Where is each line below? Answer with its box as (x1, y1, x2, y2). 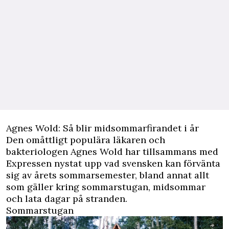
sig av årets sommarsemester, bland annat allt (6, 169, 209, 181)
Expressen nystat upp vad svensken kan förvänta (6, 157, 220, 170)
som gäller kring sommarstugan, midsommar (6, 181, 205, 193)
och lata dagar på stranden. (6, 193, 127, 205)
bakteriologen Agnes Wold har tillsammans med (6, 146, 218, 158)
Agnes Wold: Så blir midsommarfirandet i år (6, 122, 199, 134)
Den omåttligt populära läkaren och (6, 134, 165, 146)
